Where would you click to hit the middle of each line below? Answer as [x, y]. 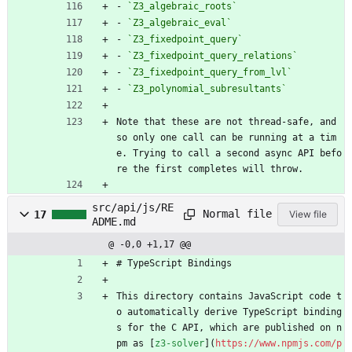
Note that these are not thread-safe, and [226, 121]
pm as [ [136, 343]
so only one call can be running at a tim [226, 137]
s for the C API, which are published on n [229, 327]
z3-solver [180, 343]
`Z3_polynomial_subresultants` [207, 88]
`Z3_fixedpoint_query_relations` [213, 55]
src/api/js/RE [133, 207]
